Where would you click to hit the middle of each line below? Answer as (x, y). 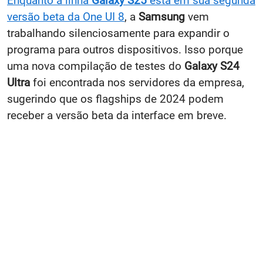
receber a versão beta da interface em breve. (117, 115)
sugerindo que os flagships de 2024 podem (115, 99)
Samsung (163, 16)
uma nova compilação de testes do (96, 66)
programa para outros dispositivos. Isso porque (125, 49)
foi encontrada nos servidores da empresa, (137, 82)
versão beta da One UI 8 (66, 16)
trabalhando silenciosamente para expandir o (118, 33)
